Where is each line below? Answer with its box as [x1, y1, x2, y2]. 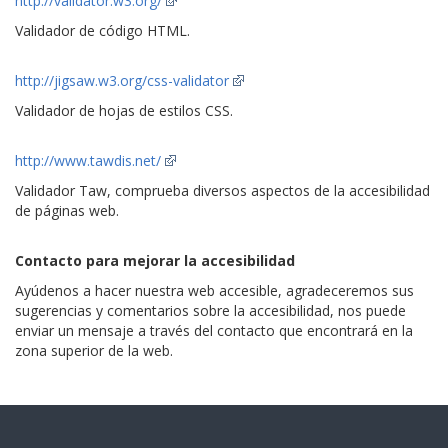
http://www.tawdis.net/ [15, 151, 161, 170]
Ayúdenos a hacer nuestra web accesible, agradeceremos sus [15, 281, 414, 300]
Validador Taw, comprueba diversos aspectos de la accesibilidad [15, 181, 430, 200]
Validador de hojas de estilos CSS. [15, 101, 233, 120]
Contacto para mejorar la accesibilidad [15, 251, 295, 270]
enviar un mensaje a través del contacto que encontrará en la [15, 321, 413, 340]
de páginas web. [15, 201, 119, 220]
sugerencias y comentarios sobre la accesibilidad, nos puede [15, 301, 406, 320]
